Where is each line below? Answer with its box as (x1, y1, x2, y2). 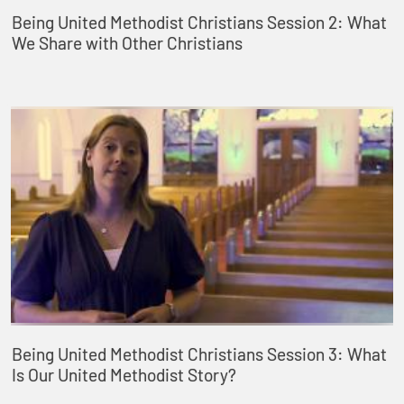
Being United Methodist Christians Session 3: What (11, 344, 387, 364)
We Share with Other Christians (11, 32, 243, 54)
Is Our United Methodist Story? (11, 364, 236, 385)
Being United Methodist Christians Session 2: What (11, 12, 387, 33)
